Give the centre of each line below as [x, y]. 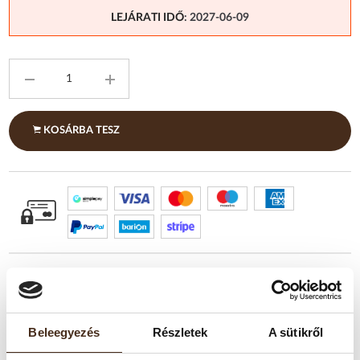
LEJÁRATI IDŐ [147, 18]
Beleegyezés [64, 332]
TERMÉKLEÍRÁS [68, 342]
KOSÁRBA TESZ [81, 131]
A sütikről [296, 332]
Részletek [180, 332]
